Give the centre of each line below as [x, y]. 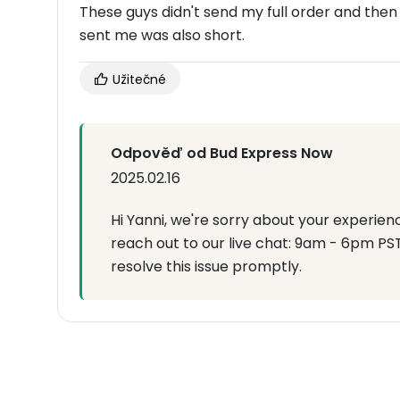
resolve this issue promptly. [206, 266]
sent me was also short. [162, 35]
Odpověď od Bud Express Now [222, 153]
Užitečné [137, 79]
